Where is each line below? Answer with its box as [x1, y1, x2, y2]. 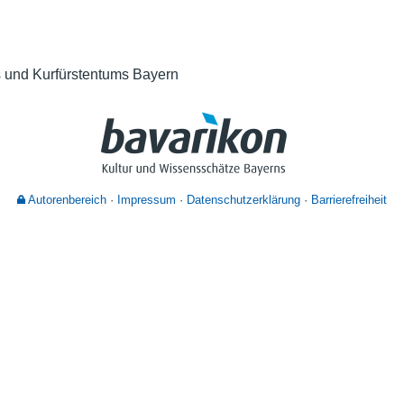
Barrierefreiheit [311, 193, 387, 207]
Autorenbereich [25, 193, 106, 207]
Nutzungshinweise [274, 22, 393, 38]
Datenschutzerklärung [187, 193, 300, 207]
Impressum [117, 193, 176, 207]
